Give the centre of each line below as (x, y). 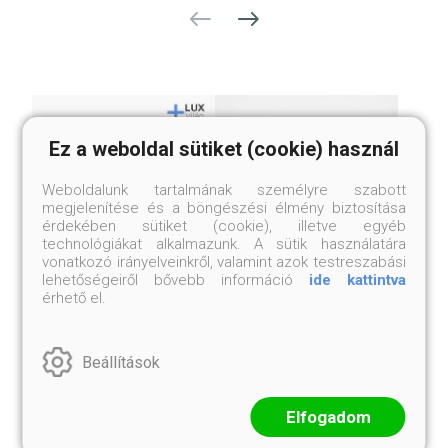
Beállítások (121, 362)
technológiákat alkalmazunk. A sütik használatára (224, 244)
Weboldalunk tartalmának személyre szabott (224, 190)
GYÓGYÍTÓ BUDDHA (306, 307)
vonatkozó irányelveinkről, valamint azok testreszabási (224, 262)
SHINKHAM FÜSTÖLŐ (123, 307)
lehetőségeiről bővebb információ (175, 280)
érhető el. (74, 298)
